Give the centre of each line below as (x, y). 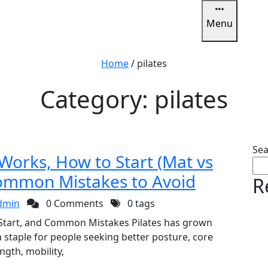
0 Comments (73, 203)
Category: (97, 99)
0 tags (140, 203)
